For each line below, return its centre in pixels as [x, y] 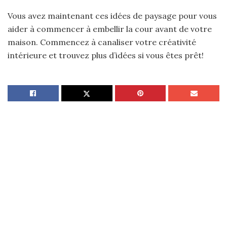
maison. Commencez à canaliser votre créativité [102, 42]
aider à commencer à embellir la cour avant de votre [110, 29]
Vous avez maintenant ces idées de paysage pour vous [112, 16]
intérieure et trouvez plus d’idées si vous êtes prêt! [106, 55]
